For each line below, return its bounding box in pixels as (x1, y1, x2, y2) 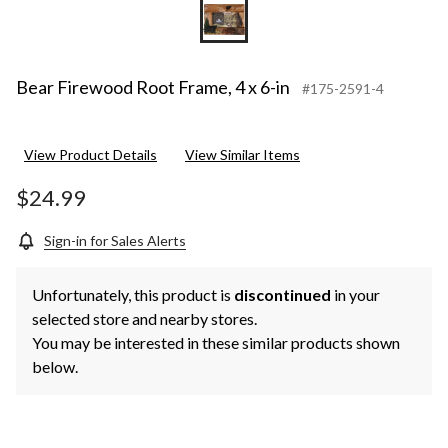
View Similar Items (185, 146, 300, 164)
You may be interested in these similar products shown (32, 333, 400, 353)
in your (331, 285, 380, 305)
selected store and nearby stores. (32, 309, 257, 329)
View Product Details (24, 146, 157, 164)
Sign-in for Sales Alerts (44, 232, 186, 250)
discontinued (234, 285, 331, 305)
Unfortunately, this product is (32, 285, 234, 305)
